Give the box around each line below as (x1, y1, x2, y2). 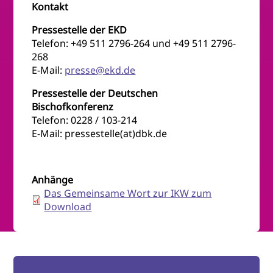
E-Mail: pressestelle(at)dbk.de (32, 126, 168, 140)
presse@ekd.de (65, 63, 136, 77)
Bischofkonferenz (32, 99, 114, 113)
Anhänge (32, 172, 74, 186)
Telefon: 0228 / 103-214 (32, 113, 138, 127)
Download (44, 199, 92, 213)
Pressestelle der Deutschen (32, 86, 158, 100)
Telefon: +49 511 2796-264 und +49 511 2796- (32, 36, 236, 50)
